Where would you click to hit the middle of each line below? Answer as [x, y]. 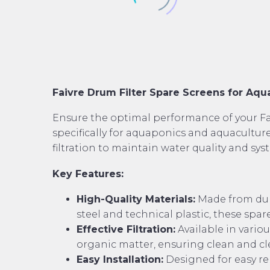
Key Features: [88, 174]
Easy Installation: [120, 260]
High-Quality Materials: [136, 199]
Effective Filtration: [126, 230]
